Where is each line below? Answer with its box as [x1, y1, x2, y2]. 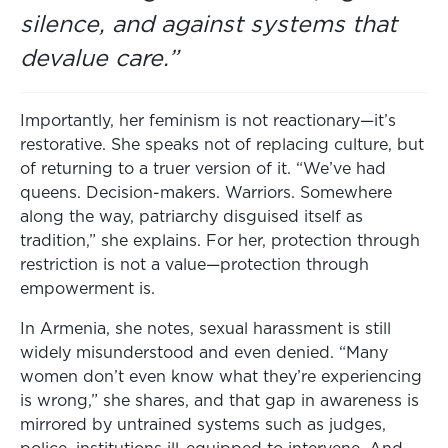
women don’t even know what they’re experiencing [20, 368, 422, 385]
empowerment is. [20, 280, 155, 297]
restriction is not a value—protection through [20, 256, 369, 273]
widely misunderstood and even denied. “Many [20, 344, 388, 361]
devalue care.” [20, 46, 178, 71]
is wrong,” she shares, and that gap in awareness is [20, 392, 419, 409]
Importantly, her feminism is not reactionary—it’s [20, 112, 396, 129]
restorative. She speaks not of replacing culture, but [20, 136, 424, 153]
